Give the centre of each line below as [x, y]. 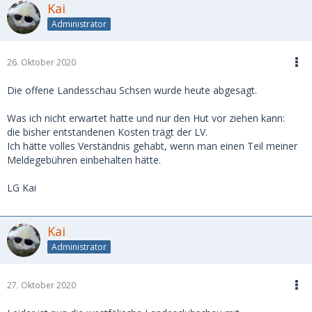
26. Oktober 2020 [41, 62]
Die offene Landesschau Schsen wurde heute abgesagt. [132, 90]
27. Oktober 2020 [41, 285]
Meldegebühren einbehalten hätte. [84, 159]
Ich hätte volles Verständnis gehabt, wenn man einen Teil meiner [152, 146]
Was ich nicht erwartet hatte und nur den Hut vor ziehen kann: [146, 118]
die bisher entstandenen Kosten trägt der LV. [107, 132]
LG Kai [22, 187]
